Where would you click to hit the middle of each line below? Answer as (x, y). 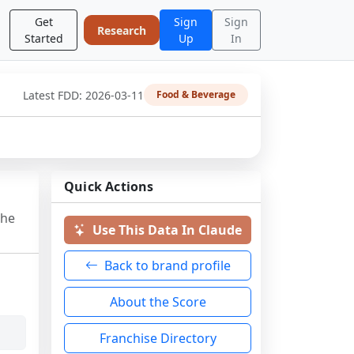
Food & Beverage (196, 94)
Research (122, 30)
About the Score (158, 302)
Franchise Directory (158, 338)
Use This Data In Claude (167, 230)
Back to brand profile (167, 265)
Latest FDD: (54, 95)
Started (43, 38)
